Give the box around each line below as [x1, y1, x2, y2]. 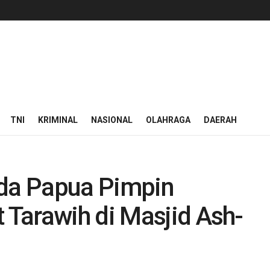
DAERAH [204, 115, 237, 125]
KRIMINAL [38, 115, 78, 125]
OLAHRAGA [146, 115, 190, 125]
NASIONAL [91, 115, 133, 125]
